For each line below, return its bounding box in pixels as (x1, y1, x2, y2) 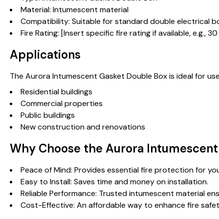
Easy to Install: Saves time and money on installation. (21, 176, 208, 187)
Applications (10, 47, 81, 62)
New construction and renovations (21, 122, 145, 132)
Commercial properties (21, 98, 103, 109)
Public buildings (21, 110, 75, 120)
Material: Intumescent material (21, 4, 129, 15)
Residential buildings (21, 87, 92, 97)
